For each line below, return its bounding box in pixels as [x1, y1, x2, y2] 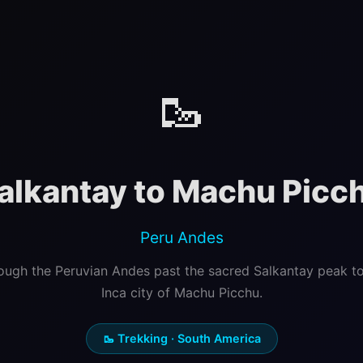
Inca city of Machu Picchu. [100, 284, 263, 301]
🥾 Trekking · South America [102, 331, 261, 345]
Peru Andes [139, 228, 224, 247]
